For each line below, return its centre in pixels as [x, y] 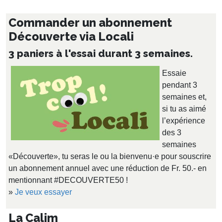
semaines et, [184, 97]
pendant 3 [180, 85]
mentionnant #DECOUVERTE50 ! [68, 180]
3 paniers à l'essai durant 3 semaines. [101, 54]
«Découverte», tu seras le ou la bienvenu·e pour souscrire [110, 157]
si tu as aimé [184, 109]
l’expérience [184, 121]
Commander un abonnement [90, 23]
